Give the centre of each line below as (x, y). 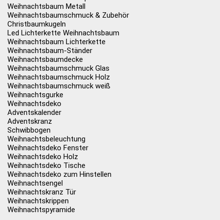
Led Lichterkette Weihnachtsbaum (63, 33)
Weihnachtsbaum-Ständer (50, 51)
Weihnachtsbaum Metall (46, 6)
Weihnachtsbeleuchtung (46, 139)
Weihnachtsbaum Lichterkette (56, 42)
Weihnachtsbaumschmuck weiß (59, 86)
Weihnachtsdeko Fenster (48, 148)
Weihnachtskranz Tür (42, 192)
